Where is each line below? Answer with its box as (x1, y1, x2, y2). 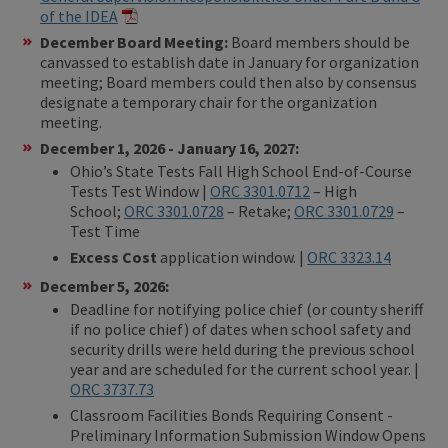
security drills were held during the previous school (70, 338, 415, 359)
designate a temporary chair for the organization (40, 91, 377, 112)
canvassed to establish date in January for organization (40, 51, 419, 72)
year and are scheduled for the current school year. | (70, 358, 419, 379)
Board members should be (231, 31, 410, 52)
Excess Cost (70, 246, 160, 267)
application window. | (160, 246, 307, 267)
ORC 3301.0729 (294, 200, 394, 221)
